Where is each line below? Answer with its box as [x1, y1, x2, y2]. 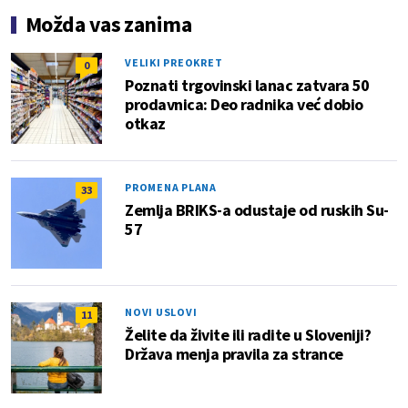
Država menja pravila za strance [125, 343, 343, 365]
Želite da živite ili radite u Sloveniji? [125, 324, 371, 346]
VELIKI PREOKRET [125, 56, 223, 70]
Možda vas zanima [25, 10, 192, 39]
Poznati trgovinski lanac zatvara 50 [125, 75, 370, 97]
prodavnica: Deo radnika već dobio [125, 94, 363, 116]
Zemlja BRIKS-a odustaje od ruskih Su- [125, 199, 389, 221]
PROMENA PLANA [125, 180, 217, 195]
